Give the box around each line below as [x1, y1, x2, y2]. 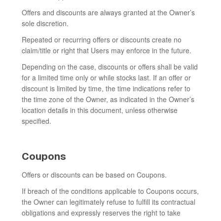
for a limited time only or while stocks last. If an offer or [22, 73, 191, 82]
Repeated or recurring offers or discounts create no [22, 35, 182, 44]
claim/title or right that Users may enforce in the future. [22, 45, 191, 55]
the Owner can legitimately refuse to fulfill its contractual [22, 197, 195, 207]
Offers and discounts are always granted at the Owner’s [22, 7, 195, 17]
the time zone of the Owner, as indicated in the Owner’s [22, 94, 194, 104]
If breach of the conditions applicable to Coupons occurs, [22, 186, 199, 196]
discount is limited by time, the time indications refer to [22, 83, 190, 93]
